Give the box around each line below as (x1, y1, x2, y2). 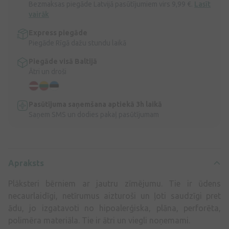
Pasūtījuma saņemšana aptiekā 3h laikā (29, 100, 162, 108)
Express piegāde (29, 28, 87, 37)
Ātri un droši (29, 67, 66, 76)
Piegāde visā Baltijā (29, 57, 97, 65)
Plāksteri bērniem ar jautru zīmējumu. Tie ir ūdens (8, 178, 221, 188)
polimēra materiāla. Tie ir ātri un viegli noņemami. (8, 215, 190, 225)
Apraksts (8, 158, 44, 168)
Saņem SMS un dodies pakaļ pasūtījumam (29, 110, 159, 119)
